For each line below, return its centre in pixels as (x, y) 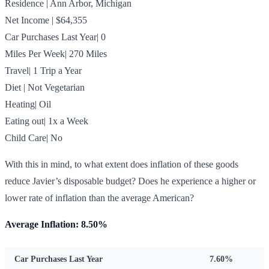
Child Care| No (34, 138)
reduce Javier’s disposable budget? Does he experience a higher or (130, 181)
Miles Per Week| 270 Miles (56, 53)
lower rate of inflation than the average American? (99, 198)
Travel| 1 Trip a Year (43, 70)
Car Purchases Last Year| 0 (55, 37)
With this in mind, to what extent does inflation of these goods (122, 164)
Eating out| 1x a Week (47, 121)
